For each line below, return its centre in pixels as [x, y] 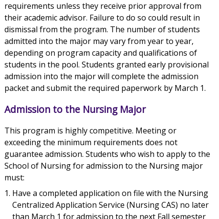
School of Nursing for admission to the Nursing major [103, 166]
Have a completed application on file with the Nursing [110, 193]
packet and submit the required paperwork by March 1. [105, 88]
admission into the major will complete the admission [101, 77]
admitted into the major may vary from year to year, [99, 41]
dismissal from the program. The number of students [102, 30]
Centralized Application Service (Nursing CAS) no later [110, 205]
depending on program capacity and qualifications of [100, 53]
